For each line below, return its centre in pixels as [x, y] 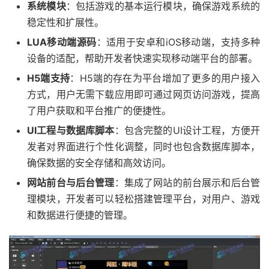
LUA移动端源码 [62, 42]
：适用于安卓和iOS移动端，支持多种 [178, 42]
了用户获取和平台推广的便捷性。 [99, 111]
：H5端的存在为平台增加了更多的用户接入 [165, 78]
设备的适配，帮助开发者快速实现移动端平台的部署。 [142, 59]
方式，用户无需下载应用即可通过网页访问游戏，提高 [144, 95]
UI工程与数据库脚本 [71, 131]
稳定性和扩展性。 [65, 23]
